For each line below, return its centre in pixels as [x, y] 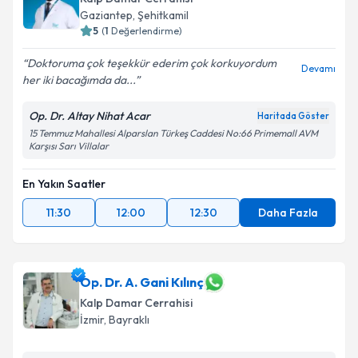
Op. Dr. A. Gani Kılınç [142, 282]
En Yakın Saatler [64, 184]
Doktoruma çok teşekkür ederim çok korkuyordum [152, 63]
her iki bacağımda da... [79, 80]
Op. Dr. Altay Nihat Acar [89, 116]
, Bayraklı [127, 320]
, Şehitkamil [161, 15]
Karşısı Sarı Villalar [69, 146]
